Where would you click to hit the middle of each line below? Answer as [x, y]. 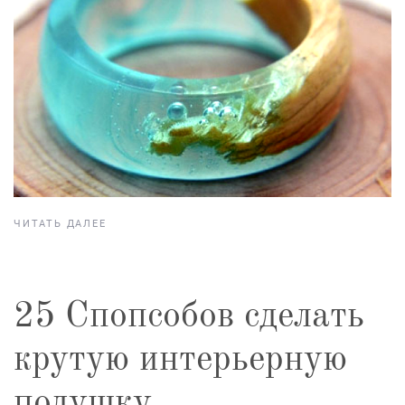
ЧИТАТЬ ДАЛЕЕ [60, 223]
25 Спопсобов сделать [189, 317]
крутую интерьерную [180, 360]
